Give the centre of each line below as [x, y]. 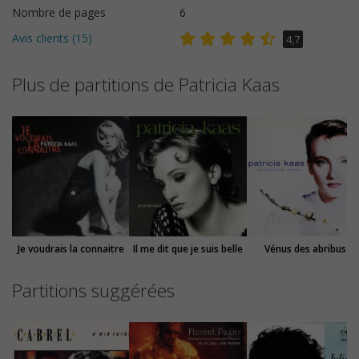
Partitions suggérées [93, 290]
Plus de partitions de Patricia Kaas [146, 85]
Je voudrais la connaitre [71, 248]
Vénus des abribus [305, 248]
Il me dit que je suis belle [188, 248]
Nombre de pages [59, 12]
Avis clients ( [44, 38]
